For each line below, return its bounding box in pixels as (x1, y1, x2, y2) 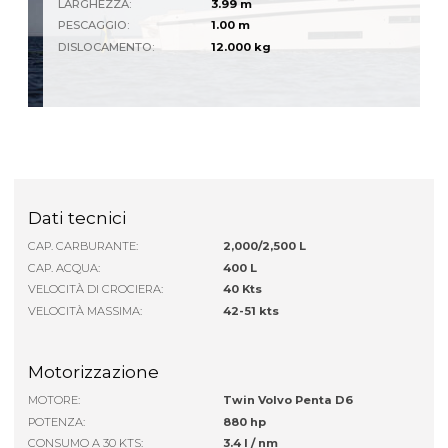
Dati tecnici (28, 207, 127, 229)
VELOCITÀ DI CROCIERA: (28, 282, 164, 297)
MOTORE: (28, 393, 81, 408)
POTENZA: (28, 414, 86, 429)
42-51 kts (223, 303, 280, 318)
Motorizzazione (28, 361, 160, 383)
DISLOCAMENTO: (58, 39, 155, 54)
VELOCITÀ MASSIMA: (28, 303, 143, 318)
